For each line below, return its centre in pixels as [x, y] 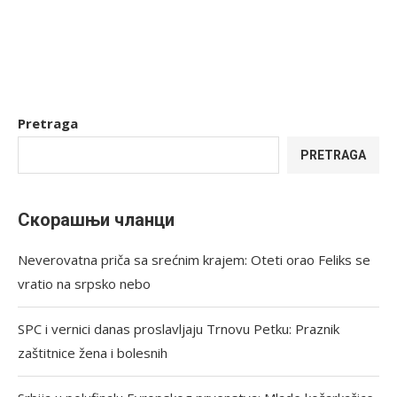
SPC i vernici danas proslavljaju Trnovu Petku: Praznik [179, 329]
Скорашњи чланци [96, 220]
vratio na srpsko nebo [84, 284]
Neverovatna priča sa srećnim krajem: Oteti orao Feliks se [194, 260]
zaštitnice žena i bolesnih [93, 353]
